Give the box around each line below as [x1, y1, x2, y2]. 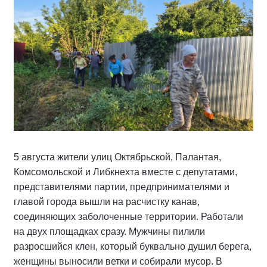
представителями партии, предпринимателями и [14, 181, 229, 192]
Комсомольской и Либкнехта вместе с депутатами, [14, 166, 237, 177]
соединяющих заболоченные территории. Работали [14, 211, 243, 222]
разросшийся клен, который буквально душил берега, [14, 241, 252, 252]
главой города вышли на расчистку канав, [14, 196, 200, 207]
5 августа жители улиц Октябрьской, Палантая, [14, 151, 221, 162]
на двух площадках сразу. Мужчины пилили [14, 226, 205, 237]
